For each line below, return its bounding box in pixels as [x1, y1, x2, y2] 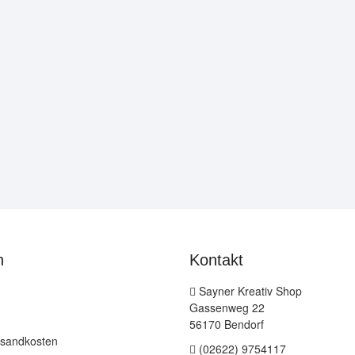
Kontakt [189, 250, 243, 269]
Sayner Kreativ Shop [196, 282, 302, 299]
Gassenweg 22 [189, 299, 265, 315]
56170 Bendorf [189, 315, 264, 332]
